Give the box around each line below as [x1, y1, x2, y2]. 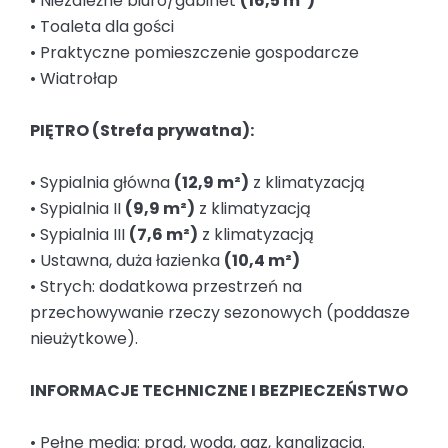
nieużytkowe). [30, 327, 138, 351]
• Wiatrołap [30, 67, 118, 91]
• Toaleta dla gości [30, 15, 174, 39]
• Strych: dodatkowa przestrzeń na [30, 275, 302, 299]
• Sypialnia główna [30, 171, 174, 195]
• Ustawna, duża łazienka [30, 249, 224, 273]
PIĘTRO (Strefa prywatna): [30, 119, 254, 143]
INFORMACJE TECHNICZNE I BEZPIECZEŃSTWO [30, 379, 408, 403]
